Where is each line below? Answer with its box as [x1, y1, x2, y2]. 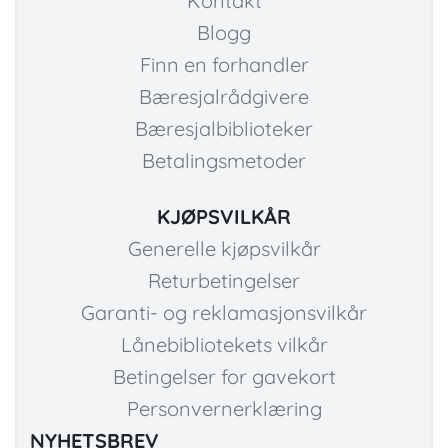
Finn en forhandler [139, 52, 309, 78]
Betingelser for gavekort [112, 364, 336, 390]
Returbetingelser [148, 268, 300, 294]
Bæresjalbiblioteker [135, 116, 313, 142]
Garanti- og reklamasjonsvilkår [81, 300, 367, 326]
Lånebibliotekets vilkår [120, 332, 328, 358]
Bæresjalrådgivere [139, 84, 309, 110]
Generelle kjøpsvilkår [127, 236, 321, 262]
